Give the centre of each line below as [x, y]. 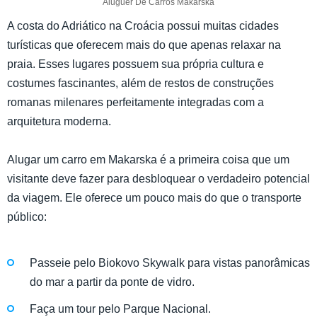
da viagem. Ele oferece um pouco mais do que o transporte [154, 197]
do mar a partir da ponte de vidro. [112, 282]
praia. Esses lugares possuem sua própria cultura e [136, 64]
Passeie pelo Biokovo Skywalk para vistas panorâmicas [170, 263]
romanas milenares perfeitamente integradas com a [136, 102]
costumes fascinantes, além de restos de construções [140, 83]
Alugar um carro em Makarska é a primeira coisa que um [148, 159]
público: [27, 217]
